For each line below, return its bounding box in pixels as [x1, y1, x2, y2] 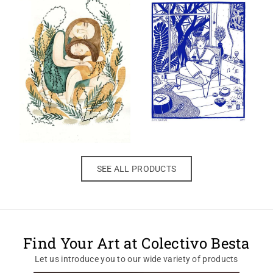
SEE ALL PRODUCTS [96, 164, 177, 174]
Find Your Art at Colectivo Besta [23, 233, 250, 253]
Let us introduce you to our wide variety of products [35, 254, 238, 264]
